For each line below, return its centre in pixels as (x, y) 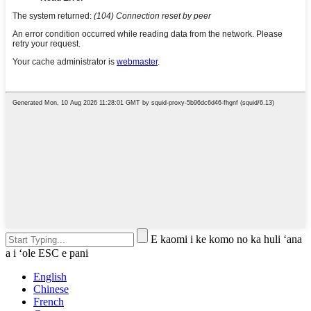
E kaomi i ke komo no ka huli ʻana (226, 239)
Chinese (51, 289)
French (49, 302)
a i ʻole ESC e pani (47, 253)
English (50, 277)
